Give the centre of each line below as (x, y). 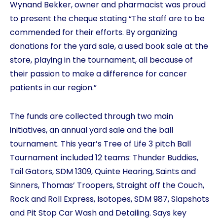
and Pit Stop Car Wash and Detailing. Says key (98, 213)
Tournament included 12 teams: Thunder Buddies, (104, 158)
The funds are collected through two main (92, 116)
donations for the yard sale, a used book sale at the (109, 46)
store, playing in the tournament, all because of (101, 60)
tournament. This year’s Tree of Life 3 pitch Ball (100, 144)
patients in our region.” (53, 88)
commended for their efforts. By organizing (93, 32)
